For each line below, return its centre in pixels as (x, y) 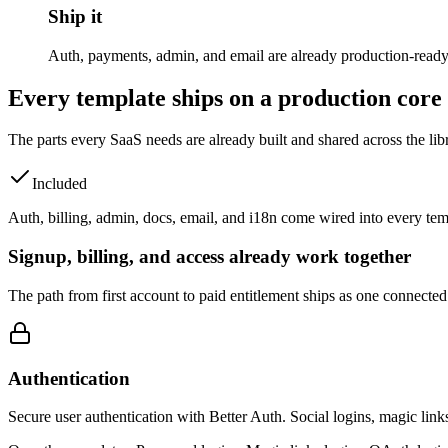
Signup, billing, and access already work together (209, 257)
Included (59, 184)
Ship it (75, 16)
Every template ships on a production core (225, 97)
